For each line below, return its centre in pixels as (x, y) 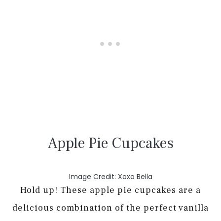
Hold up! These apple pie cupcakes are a (110, 190)
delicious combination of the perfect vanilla (110, 208)
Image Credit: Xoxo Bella (110, 176)
